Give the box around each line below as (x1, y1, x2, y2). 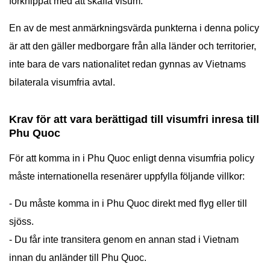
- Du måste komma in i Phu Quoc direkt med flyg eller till (9, 198, 247, 209)
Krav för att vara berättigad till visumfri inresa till (9, 113, 259, 125)
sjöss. (9, 216, 34, 227)
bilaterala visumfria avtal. (9, 77, 115, 87)
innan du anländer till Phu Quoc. (9, 253, 146, 263)
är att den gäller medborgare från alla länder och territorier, (9, 41, 256, 51)
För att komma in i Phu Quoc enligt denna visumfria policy (9, 153, 254, 163)
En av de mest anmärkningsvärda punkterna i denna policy (9, 23, 259, 33)
